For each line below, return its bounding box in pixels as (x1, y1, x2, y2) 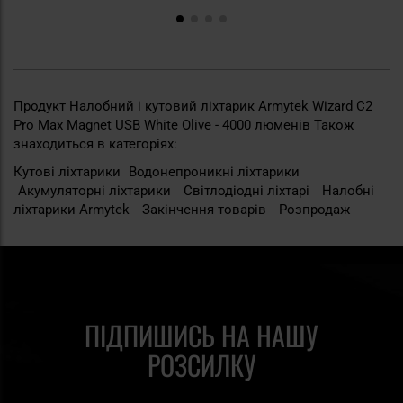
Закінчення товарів (142, 201, 270, 218)
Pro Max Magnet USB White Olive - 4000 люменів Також (13, 116, 354, 133)
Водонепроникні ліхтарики (129, 163, 300, 180)
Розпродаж (279, 201, 350, 218)
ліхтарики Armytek (13, 201, 133, 218)
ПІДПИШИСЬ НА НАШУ (85, 315, 318, 355)
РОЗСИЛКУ (147, 345, 256, 385)
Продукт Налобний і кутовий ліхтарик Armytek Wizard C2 (13, 97, 372, 114)
